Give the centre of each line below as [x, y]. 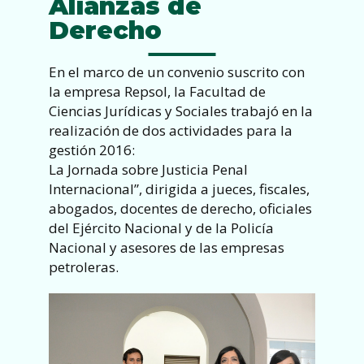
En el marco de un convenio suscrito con [177, 72]
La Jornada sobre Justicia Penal [148, 170]
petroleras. [84, 267]
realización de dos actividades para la [171, 131]
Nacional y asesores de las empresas [167, 248]
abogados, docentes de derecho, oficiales [180, 209]
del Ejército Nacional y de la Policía [161, 228]
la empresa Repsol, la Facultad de [157, 92]
